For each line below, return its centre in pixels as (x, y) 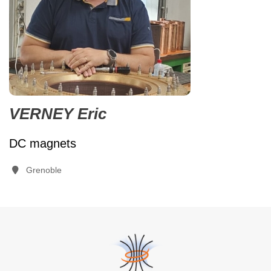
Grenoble (44, 170)
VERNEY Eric (58, 114)
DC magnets (43, 143)
